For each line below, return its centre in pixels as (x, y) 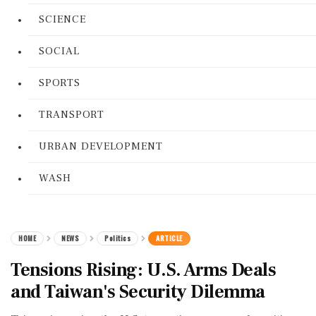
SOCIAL (59, 51)
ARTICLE (169, 238)
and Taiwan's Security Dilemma (138, 292)
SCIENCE (62, 19)
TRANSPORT (72, 115)
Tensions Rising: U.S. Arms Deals (143, 270)
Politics (117, 238)
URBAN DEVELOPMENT (101, 146)
